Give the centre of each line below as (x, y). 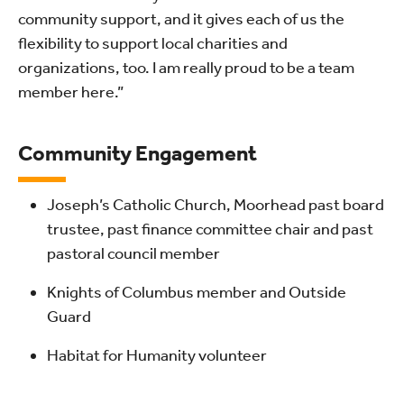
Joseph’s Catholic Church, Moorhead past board (216, 204)
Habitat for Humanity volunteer (157, 355)
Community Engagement (138, 153)
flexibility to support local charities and (153, 43)
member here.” (71, 92)
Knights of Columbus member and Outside (197, 292)
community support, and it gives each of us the (181, 18)
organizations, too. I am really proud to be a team (186, 67)
